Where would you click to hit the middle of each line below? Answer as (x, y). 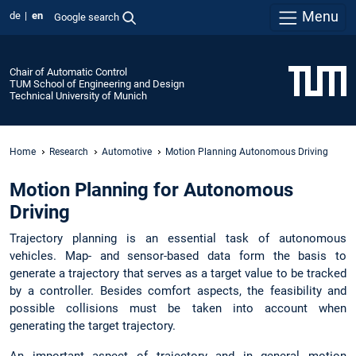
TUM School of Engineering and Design (97, 83)
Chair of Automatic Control (68, 72)
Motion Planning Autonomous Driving (247, 151)
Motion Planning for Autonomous (151, 190)
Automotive (127, 151)
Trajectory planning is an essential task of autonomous (178, 239)
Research (69, 151)
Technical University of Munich (78, 95)
